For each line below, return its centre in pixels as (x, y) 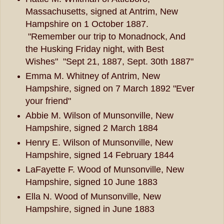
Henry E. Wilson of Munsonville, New (99, 142)
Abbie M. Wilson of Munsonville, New (99, 115)
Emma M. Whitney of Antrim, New (92, 76)
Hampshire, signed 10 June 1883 (91, 182)
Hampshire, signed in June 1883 (90, 209)
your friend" (48, 101)
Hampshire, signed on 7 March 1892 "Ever (110, 88)
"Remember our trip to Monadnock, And (105, 36)
